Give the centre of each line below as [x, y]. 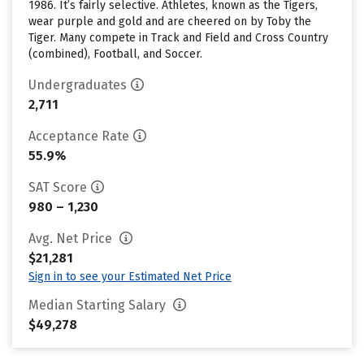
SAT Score [58, 187]
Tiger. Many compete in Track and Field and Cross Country [178, 38]
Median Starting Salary [99, 305]
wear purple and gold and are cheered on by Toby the [170, 22]
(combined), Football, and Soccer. [115, 54]
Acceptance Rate [79, 136]
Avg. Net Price [72, 238]
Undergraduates [78, 85]
